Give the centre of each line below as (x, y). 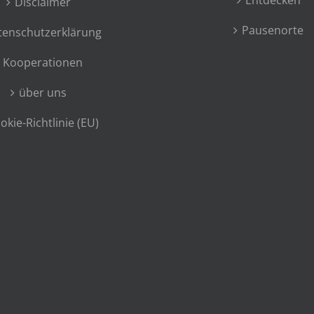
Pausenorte (273, 30)
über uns (42, 93)
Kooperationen (42, 63)
